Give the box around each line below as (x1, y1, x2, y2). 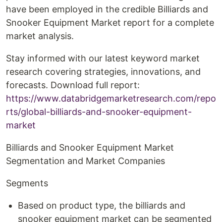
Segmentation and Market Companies (6, 156, 165, 166)
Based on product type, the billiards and (18, 200, 185, 211)
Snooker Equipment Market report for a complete (6, 17, 214, 28)
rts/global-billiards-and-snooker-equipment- (6, 107, 192, 117)
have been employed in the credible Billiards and (6, 4, 208, 14)
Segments (6, 178, 48, 188)
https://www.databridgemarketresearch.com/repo (6, 93, 216, 104)
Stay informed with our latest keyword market (6, 53, 200, 63)
